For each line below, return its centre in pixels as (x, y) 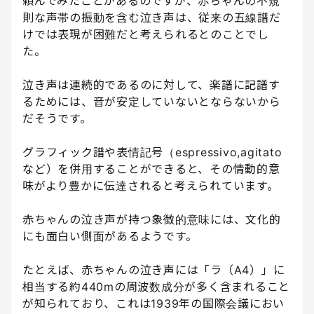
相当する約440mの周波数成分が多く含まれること (156, 287)
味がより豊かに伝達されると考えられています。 (151, 186)
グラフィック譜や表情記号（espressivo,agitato (152, 152)
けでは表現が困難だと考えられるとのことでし (146, 35)
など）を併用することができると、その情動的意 (151, 169)
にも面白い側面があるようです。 (110, 237)
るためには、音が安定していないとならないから (152, 102)
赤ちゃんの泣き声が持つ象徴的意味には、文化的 (152, 220)
